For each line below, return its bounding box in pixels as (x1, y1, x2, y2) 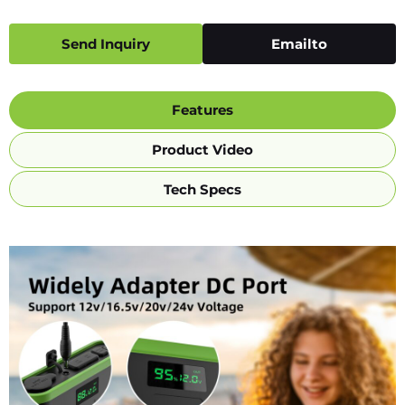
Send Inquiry (61, 34, 150, 52)
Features (172, 101, 233, 119)
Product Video (152, 141, 253, 159)
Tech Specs (164, 180, 241, 198)
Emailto (271, 34, 327, 52)
